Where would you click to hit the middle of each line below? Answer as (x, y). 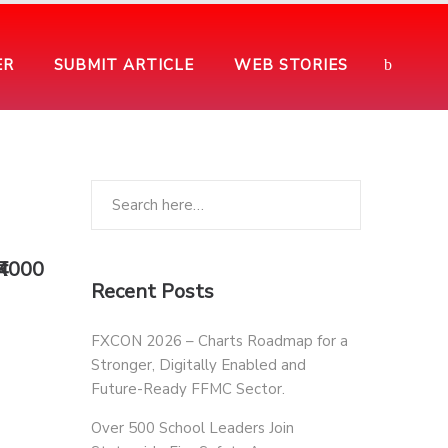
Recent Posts (152, 291)
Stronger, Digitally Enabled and (198, 365)
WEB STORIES (291, 65)
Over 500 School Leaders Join (192, 428)
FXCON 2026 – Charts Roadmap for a (219, 341)
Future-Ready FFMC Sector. (188, 389)
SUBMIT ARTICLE (124, 65)
